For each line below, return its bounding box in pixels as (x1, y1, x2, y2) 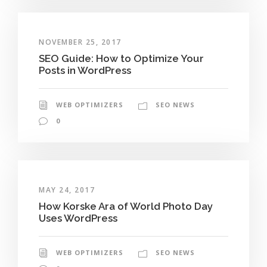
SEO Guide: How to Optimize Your (39, 52, 204, 64)
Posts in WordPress (39, 64, 131, 76)
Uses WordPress (39, 212, 117, 224)
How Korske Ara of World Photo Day (39, 200, 213, 212)
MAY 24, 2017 (39, 184, 95, 195)
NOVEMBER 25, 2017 (39, 36, 122, 47)
